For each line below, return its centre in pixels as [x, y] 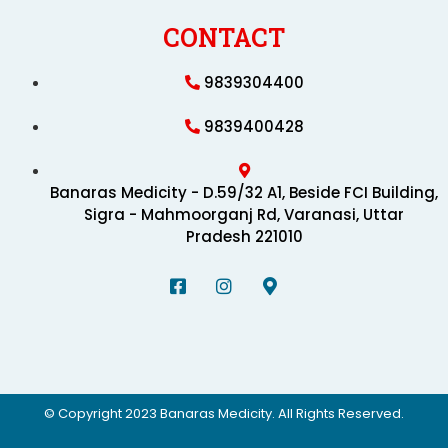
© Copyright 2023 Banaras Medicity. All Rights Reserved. [224, 413]
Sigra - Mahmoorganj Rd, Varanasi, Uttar [244, 214]
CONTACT [224, 37]
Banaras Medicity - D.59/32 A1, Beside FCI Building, [244, 192]
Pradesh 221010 [244, 236]
